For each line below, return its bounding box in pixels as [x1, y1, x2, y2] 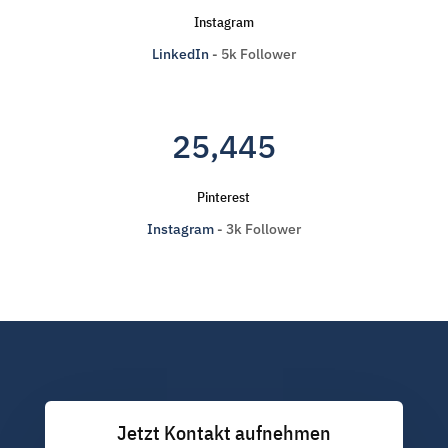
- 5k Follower [208, 45, 296, 63]
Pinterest [197, 188, 251, 206]
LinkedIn [151, 45, 209, 63]
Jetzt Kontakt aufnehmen [116, 419, 331, 446]
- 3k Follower [213, 220, 301, 238]
